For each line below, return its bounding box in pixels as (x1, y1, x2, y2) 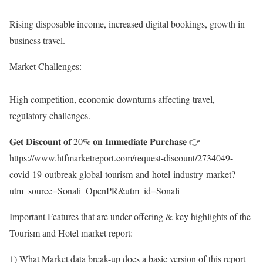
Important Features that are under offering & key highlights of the (9, 210, 251, 223)
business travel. (9, 34, 65, 47)
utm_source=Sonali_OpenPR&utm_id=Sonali (9, 184, 180, 197)
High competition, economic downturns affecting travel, (9, 93, 215, 106)
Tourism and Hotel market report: (9, 227, 133, 240)
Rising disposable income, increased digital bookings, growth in (9, 18, 245, 31)
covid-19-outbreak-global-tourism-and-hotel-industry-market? (9, 168, 235, 181)
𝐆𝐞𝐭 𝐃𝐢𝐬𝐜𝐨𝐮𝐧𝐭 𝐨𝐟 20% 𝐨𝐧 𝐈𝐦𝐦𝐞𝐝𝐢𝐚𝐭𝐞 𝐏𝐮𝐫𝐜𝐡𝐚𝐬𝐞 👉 (9, 135, 201, 148)
